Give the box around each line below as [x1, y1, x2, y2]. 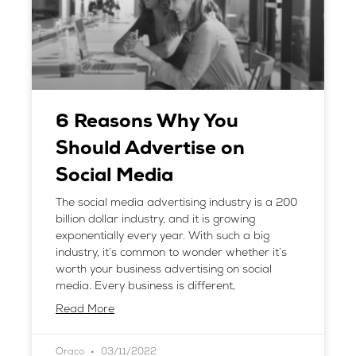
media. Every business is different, [56, 281, 235, 292]
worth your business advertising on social [56, 264, 272, 276]
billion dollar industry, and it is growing [56, 214, 255, 226]
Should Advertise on [56, 140, 245, 159]
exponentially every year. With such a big [56, 230, 269, 242]
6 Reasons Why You [56, 113, 238, 132]
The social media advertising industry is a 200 [56, 197, 297, 209]
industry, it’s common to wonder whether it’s [56, 247, 287, 259]
